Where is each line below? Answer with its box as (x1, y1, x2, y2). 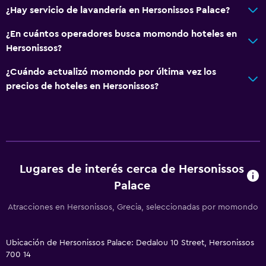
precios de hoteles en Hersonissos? (6, 81, 159, 91)
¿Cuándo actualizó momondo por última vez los (6, 66, 216, 77)
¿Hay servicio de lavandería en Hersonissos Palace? (6, 5, 230, 15)
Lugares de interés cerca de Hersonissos (20, 163, 245, 175)
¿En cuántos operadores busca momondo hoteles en (6, 28, 237, 39)
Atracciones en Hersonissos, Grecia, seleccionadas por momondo (8, 202, 258, 211)
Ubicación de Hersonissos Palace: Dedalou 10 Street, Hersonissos (6, 238, 254, 247)
